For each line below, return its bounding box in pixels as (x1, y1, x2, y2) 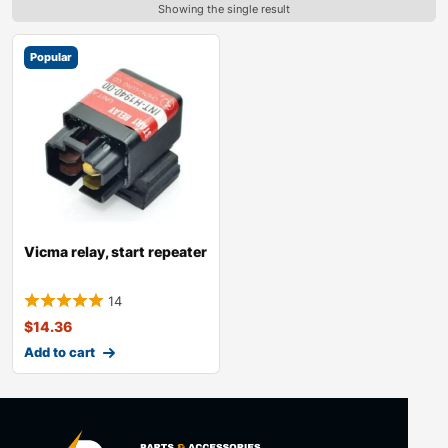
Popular (30, 50, 72, 65)
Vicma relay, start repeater (24, 243, 207, 261)
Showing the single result (158, 2, 290, 17)
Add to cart (24, 343, 95, 360)
